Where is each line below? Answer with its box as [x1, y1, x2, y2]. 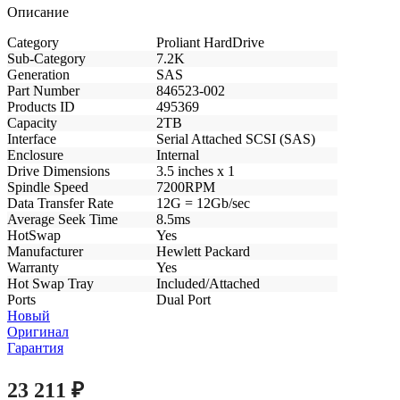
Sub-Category [7, 50, 86, 66]
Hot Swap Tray [7, 275, 94, 291]
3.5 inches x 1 [156, 162, 235, 179]
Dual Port [156, 291, 211, 307]
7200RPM [156, 179, 215, 195]
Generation [7, 66, 70, 82]
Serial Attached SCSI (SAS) [156, 130, 315, 146]
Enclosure [7, 146, 63, 162]
